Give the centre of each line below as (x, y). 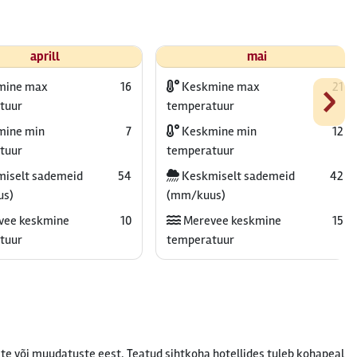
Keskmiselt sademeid (237, 176)
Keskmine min (218, 131)
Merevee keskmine (231, 221)
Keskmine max (219, 87)
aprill (45, 57)
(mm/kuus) (196, 195)
